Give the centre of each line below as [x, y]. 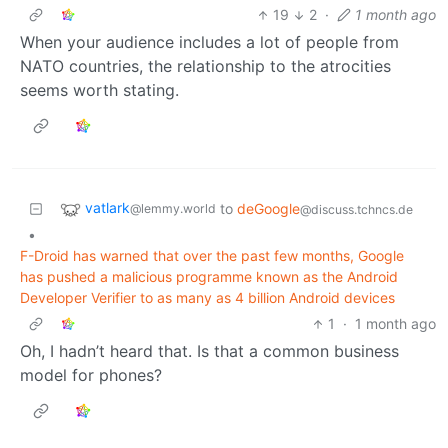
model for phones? [91, 375]
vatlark [107, 208]
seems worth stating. [99, 90]
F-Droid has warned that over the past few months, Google [212, 256]
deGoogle [268, 209]
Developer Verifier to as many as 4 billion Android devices [207, 298]
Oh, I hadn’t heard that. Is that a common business [209, 351]
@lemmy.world [173, 209]
